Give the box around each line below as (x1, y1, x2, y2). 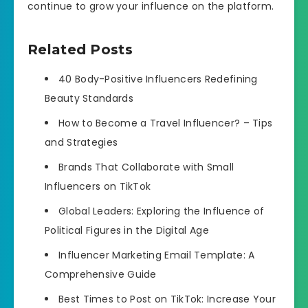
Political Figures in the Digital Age (45, 223, 209, 238)
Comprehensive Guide (45, 267, 157, 282)
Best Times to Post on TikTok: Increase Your (58, 292, 276, 307)
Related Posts (27, 41, 133, 58)
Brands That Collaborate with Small (58, 160, 234, 175)
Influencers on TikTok (45, 179, 151, 194)
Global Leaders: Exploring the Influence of (58, 204, 265, 219)
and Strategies (45, 135, 118, 150)
